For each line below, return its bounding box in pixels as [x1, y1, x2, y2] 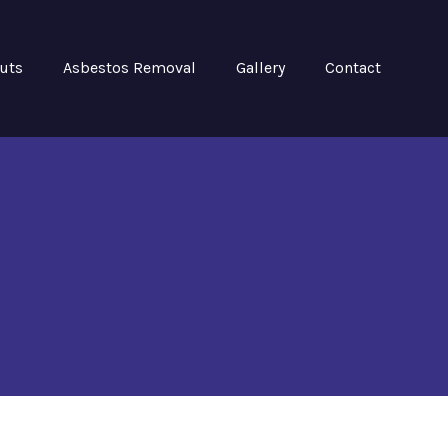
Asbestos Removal [63, 58, 196, 77]
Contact [325, 58, 381, 77]
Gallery [236, 58, 285, 77]
